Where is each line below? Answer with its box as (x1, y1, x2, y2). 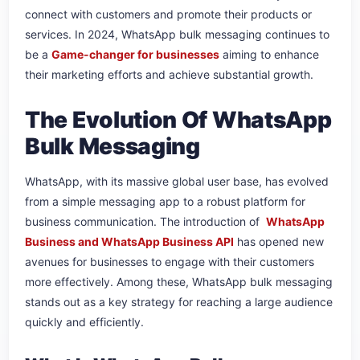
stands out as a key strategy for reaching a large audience (25, 295, 333, 309)
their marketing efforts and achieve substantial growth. (25, 67, 317, 82)
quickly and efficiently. (25, 315, 147, 329)
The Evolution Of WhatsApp (25, 106, 332, 134)
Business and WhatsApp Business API (25, 235, 234, 249)
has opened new (234, 235, 324, 249)
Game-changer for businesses (51, 47, 219, 62)
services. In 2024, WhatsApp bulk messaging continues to (25, 27, 329, 42)
